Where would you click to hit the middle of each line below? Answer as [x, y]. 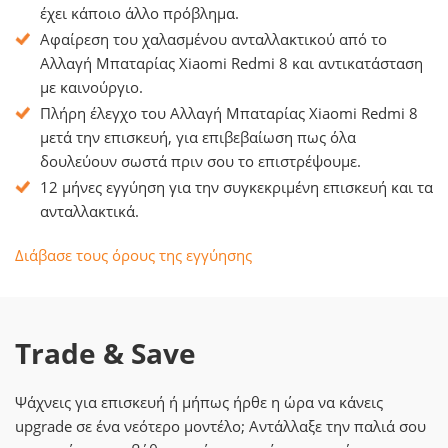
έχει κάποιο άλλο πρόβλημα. [139, 13]
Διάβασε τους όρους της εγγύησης [133, 255]
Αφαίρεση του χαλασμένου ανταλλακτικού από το [213, 39]
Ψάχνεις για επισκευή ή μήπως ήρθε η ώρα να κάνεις [199, 402]
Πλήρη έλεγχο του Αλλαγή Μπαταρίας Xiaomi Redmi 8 [229, 113]
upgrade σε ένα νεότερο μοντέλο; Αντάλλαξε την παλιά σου [220, 426]
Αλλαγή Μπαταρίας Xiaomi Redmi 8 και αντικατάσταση [231, 63]
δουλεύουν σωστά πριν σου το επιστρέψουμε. [200, 161]
